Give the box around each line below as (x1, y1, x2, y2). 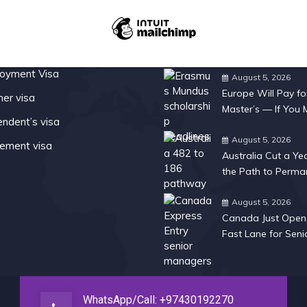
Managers (222, 243, 267, 256)
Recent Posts (164, 26, 243, 42)
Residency (222, 180, 267, 193)
